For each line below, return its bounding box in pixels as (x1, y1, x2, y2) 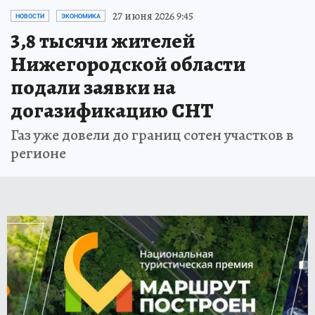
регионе (11, 142, 66, 164)
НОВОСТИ (15, 12, 44, 20)
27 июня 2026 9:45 (112, 8, 193, 24)
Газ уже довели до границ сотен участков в (11, 124, 294, 146)
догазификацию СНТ (11, 96, 214, 124)
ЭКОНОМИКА (61, 12, 101, 20)
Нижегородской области (11, 49, 245, 78)
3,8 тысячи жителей (11, 26, 195, 55)
